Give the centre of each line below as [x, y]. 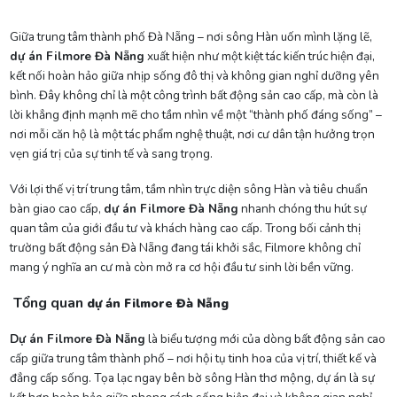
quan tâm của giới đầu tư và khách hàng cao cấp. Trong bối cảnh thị [185, 228]
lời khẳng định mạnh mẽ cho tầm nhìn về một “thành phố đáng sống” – [195, 114]
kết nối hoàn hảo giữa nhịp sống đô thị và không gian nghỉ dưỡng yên [194, 75]
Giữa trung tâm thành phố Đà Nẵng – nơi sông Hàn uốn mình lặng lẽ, [191, 36]
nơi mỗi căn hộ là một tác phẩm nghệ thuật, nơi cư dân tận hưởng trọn [192, 134]
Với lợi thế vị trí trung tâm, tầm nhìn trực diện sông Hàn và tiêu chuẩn [188, 189]
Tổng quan [48, 303]
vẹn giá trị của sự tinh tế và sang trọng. [111, 153]
